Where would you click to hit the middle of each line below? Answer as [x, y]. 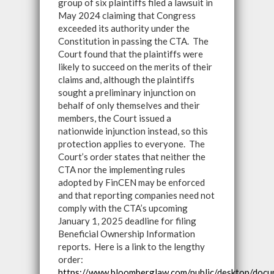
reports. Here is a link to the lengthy [131, 246]
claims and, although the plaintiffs [126, 80]
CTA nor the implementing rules [122, 169]
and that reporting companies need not [136, 195]
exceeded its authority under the [124, 28]
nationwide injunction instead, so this [133, 131]
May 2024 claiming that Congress [127, 15]
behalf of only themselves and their [129, 105]
